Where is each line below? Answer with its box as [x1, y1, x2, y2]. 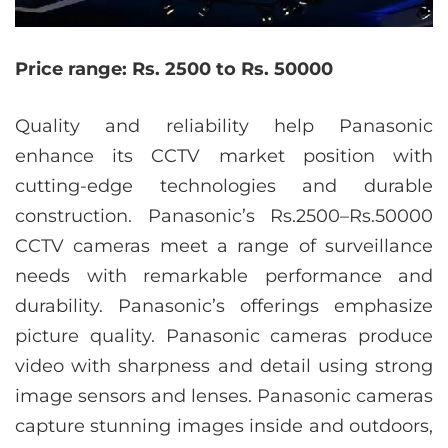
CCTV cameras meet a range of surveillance [15, 235, 433, 258]
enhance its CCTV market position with [15, 145, 433, 168]
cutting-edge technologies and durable [15, 175, 433, 198]
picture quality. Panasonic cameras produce [15, 325, 433, 348]
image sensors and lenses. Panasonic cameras [15, 385, 433, 408]
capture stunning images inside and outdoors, [15, 415, 433, 438]
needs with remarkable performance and [15, 265, 433, 288]
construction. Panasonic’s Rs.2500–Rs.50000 [15, 205, 433, 228]
